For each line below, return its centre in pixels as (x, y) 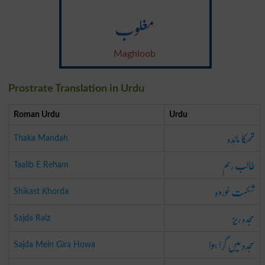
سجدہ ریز (243, 218)
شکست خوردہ (235, 191)
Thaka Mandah (41, 138)
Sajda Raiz (32, 218)
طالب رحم (238, 165)
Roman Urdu (36, 114)
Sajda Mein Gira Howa (54, 244)
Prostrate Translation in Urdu (76, 88)
